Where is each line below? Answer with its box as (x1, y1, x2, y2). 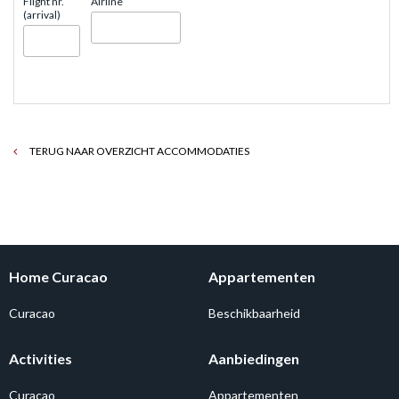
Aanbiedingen (208, 349, 299, 367)
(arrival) (23, 7, 61, 21)
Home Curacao (9, 267, 108, 285)
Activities (9, 349, 72, 367)
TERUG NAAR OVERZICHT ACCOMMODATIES (28, 143, 250, 158)
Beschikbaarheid (208, 305, 300, 321)
